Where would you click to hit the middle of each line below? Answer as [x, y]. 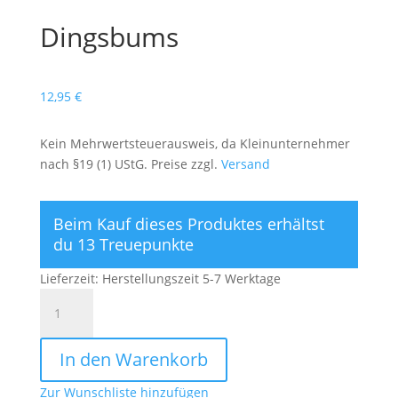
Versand [245, 164]
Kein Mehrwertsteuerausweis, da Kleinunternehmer [195, 144]
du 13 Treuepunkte [123, 245]
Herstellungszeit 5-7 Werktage [191, 279]
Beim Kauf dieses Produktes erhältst [188, 224]
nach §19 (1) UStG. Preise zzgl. [130, 164]
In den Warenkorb [133, 360]
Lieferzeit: [71, 279]
